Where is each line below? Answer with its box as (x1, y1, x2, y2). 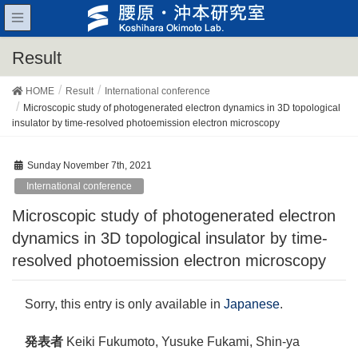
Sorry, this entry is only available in (25, 296, 224, 311)
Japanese (224, 296, 280, 311)
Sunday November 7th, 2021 (27, 160, 152, 171)
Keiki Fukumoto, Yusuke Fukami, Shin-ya (63, 334, 300, 348)
